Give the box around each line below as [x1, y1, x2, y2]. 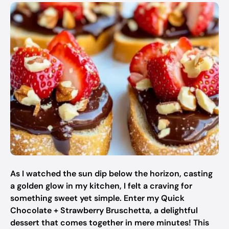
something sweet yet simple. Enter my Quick [10, 193, 185, 203]
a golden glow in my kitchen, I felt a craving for [10, 180, 192, 191]
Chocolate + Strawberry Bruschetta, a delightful [10, 205, 198, 216]
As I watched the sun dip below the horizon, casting [10, 168, 213, 179]
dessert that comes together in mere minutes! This [10, 217, 209, 228]
